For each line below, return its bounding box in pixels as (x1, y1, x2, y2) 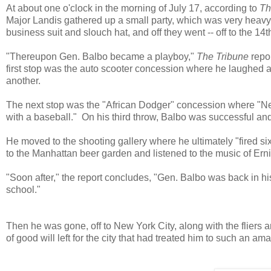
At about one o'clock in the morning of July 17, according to (6, 2, 260, 13)
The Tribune (197, 51, 249, 62)
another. (6, 75, 41, 86)
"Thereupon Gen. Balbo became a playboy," (6, 51, 197, 62)
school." (6, 184, 41, 195)
